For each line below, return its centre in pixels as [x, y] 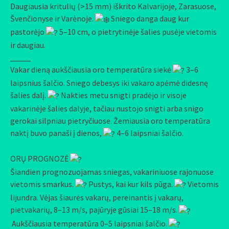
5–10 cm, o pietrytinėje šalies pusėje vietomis [137, 31]
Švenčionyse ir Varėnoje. [53, 18]
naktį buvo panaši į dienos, [57, 133]
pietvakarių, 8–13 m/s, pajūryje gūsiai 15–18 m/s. [95, 210]
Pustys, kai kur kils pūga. [131, 184]
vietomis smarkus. [43, 184]
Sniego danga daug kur [149, 18]
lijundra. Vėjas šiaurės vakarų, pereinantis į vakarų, [97, 198]
